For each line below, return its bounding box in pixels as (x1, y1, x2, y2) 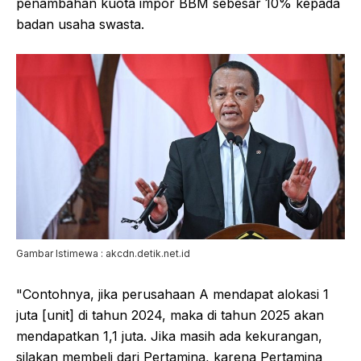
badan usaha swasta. (16, 15, 144, 32)
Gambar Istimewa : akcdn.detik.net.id (16, 247, 190, 259)
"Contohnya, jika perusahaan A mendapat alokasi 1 (16, 285, 329, 302)
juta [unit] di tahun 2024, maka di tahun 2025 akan (16, 306, 324, 323)
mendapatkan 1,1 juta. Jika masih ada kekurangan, (16, 327, 322, 344)
